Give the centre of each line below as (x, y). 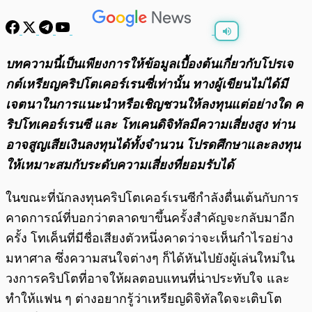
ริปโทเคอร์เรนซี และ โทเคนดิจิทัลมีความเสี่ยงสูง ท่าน (150, 125)
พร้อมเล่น (56, 57)
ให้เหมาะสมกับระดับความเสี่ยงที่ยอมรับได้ (122, 165)
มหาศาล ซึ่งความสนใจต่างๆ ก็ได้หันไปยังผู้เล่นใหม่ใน (150, 259)
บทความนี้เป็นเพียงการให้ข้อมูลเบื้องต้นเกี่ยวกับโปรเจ (149, 64)
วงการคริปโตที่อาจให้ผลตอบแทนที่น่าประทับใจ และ (148, 279)
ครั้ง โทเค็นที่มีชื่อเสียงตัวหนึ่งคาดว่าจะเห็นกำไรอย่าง (149, 239)
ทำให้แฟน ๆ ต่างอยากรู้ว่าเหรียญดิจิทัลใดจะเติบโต (144, 299)
